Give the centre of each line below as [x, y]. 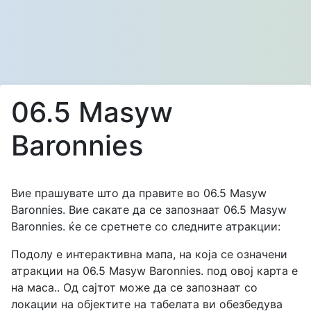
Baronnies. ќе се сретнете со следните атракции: [146, 226]
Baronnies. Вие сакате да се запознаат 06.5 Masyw [149, 210]
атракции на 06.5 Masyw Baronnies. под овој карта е [154, 271]
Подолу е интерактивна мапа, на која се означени [149, 254]
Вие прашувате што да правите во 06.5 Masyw [139, 193]
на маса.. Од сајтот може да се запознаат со [134, 287]
